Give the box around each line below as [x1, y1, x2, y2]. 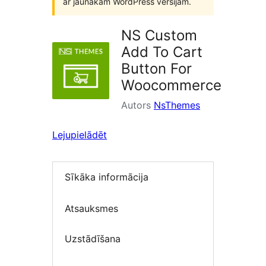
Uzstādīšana [65, 233, 121, 245]
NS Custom [121, 27, 197, 44]
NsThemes [154, 99, 200, 111]
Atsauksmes [65, 202, 118, 214]
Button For [121, 60, 192, 77]
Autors [121, 99, 154, 111]
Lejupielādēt [52, 129, 107, 141]
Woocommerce [121, 77, 221, 94]
